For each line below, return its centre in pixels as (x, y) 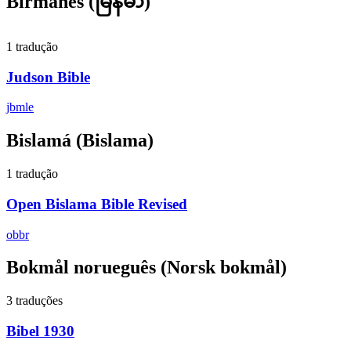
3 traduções (34, 301)
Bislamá (39, 141)
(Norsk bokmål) (221, 268)
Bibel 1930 (40, 331)
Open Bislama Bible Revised (97, 204)
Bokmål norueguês (81, 268)
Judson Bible (48, 77)
